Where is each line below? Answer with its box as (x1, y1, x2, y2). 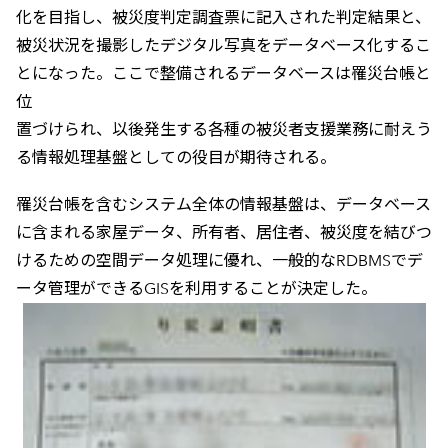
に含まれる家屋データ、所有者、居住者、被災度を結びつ (15, 223, 432, 243)
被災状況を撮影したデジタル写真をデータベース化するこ (15, 36, 431, 56)
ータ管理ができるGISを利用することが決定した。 (15, 279, 377, 299)
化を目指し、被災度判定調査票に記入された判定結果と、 (15, 8, 431, 28)
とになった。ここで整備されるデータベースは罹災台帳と (15, 64, 431, 84)
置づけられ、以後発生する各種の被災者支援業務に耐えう (15, 120, 432, 140)
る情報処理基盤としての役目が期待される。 (15, 148, 336, 168)
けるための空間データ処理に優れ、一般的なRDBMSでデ (15, 251, 423, 271)
